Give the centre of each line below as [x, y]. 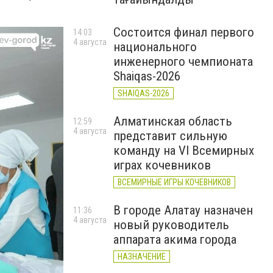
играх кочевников [162, 165]
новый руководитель [171, 225]
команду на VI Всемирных [184, 151]
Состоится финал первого [184, 32]
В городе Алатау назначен [183, 210]
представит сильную [170, 136]
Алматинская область [173, 121]
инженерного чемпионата [183, 62]
